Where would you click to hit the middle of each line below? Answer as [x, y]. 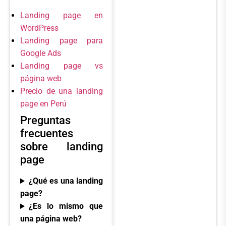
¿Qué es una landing [66, 181]
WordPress [39, 28]
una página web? [51, 219]
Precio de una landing [62, 91]
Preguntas [45, 121]
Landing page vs [62, 66]
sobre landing [62, 147]
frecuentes [47, 134]
